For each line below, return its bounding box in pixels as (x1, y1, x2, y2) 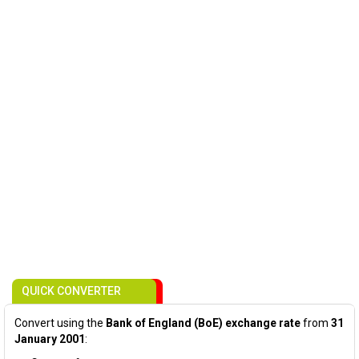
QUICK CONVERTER (22, 284, 121, 297)
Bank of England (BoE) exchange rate (106, 317, 301, 329)
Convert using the (14, 317, 106, 329)
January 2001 (14, 333, 85, 345)
